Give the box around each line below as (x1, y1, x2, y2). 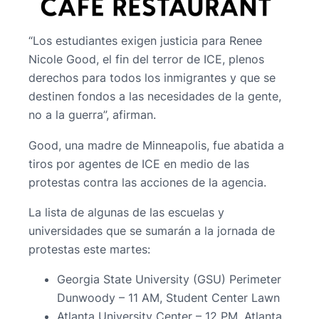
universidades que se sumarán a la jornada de (28, 224, 275, 239)
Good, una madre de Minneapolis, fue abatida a (28, 137, 284, 152)
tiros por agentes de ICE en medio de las (28, 156, 249, 171)
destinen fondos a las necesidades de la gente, (28, 89, 281, 104)
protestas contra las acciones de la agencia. (28, 174, 266, 189)
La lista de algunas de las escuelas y (28, 205, 224, 220)
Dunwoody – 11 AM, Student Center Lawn (57, 291, 280, 305)
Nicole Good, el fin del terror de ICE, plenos (28, 52, 264, 67)
